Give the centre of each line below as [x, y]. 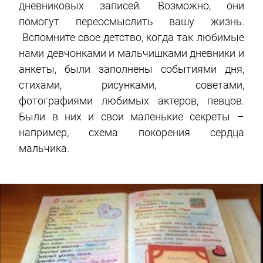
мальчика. [45, 149]
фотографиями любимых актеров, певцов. [131, 101]
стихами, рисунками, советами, [131, 85]
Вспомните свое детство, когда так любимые [131, 38]
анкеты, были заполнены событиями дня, [131, 69]
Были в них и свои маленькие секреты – [131, 117]
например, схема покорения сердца [131, 133]
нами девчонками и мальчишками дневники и [131, 53]
